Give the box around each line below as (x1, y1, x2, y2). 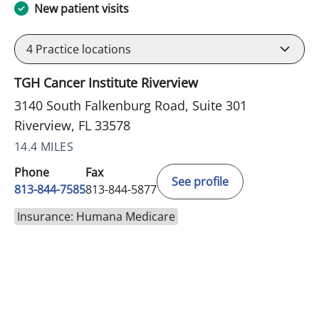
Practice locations (33, 41, 131, 58)
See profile (172, 174, 229, 190)
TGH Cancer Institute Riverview (14, 74, 198, 92)
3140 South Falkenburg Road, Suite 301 (14, 97, 247, 115)
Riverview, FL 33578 (14, 117, 130, 135)
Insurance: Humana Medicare (17, 209, 175, 225)
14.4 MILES (14, 139, 73, 155)
